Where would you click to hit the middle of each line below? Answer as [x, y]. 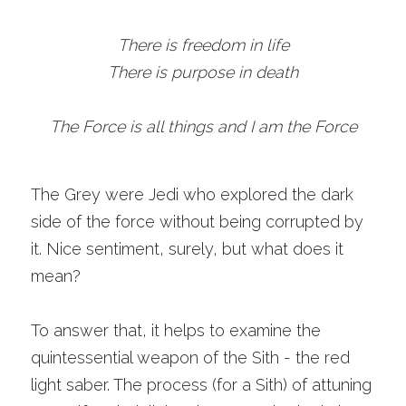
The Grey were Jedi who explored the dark [192, 194]
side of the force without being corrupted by [197, 222]
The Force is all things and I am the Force [203, 126]
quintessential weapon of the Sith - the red [190, 358]
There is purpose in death [203, 72]
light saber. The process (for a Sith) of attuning [201, 385]
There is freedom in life [203, 45]
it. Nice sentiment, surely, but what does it [187, 249]
